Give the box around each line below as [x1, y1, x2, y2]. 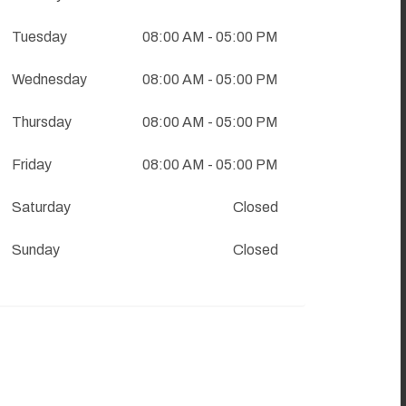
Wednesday [12, 72, 87, 88]
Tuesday [12, 29, 67, 45]
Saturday [12, 199, 71, 216]
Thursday [12, 114, 72, 130]
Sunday [12, 242, 60, 258]
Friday [12, 157, 52, 173]
